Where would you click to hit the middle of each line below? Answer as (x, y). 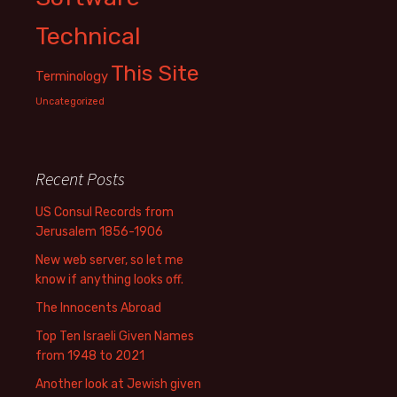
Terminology (72, 77)
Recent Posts (80, 179)
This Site (155, 74)
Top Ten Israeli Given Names (115, 337)
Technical (88, 37)
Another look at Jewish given (118, 385)
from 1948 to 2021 (90, 356)
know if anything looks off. (109, 280)
